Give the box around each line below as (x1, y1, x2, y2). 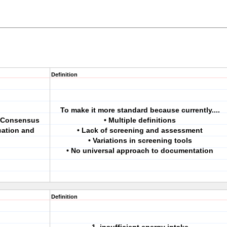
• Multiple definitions (104, 116, 176, 124)
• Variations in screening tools (88, 136, 192, 144)
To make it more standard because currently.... (60, 106, 220, 114)
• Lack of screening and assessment (77, 126, 203, 134)
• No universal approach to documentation (66, 146, 213, 155)
